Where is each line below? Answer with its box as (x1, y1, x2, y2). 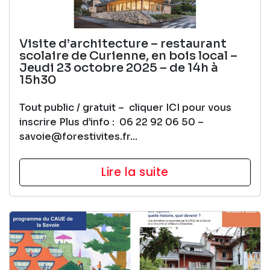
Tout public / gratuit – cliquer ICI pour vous (19, 101, 231, 114)
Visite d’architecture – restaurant (19, 36, 227, 51)
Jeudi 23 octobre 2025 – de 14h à (19, 60, 218, 75)
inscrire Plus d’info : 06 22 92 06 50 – (19, 115, 204, 128)
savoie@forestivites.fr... (19, 130, 137, 143)
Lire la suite (101, 163, 169, 180)
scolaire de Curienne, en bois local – (19, 48, 237, 63)
